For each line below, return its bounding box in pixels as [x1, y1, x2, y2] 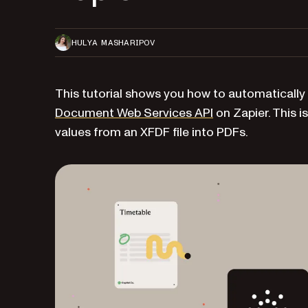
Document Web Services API [55, 104, 213, 122]
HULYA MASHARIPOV [71, 38, 155, 47]
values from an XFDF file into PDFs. [55, 124, 248, 141]
